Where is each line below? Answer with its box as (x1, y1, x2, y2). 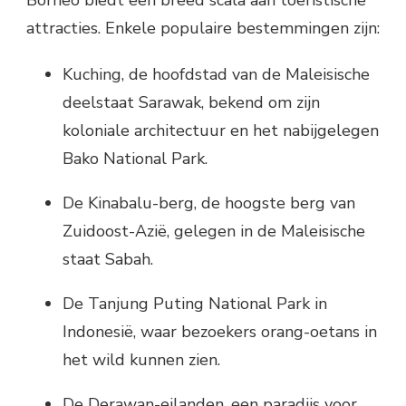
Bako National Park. (63, 147, 208, 169)
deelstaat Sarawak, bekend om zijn (63, 91, 320, 113)
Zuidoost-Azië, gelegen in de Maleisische (63, 219, 365, 242)
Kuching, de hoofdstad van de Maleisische (63, 63, 370, 85)
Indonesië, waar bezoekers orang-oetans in (63, 320, 377, 343)
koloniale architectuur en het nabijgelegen (63, 119, 379, 141)
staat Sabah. (63, 247, 153, 270)
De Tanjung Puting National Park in (63, 292, 327, 314)
